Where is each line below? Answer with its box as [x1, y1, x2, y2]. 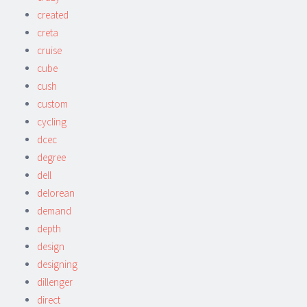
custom [37, 97, 68, 110]
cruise [37, 43, 62, 57]
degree [37, 150, 66, 164]
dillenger [37, 275, 73, 288]
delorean [37, 186, 75, 199]
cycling [37, 114, 66, 128]
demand [37, 204, 71, 217]
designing [37, 257, 77, 271]
